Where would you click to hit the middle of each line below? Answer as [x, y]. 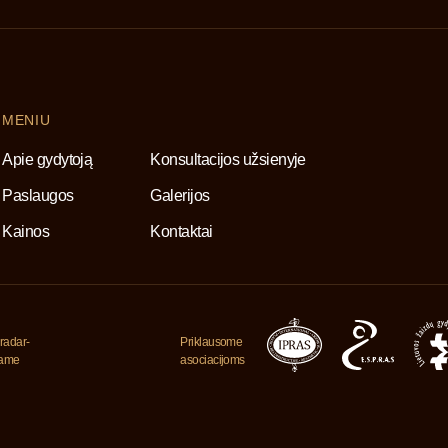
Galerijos [180, 195]
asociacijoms [212, 360]
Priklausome [211, 342]
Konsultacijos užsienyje [228, 159]
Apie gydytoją [47, 159]
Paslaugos [38, 195]
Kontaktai [181, 231]
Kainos [26, 231]
